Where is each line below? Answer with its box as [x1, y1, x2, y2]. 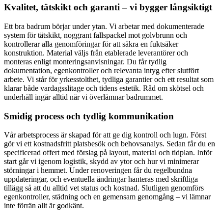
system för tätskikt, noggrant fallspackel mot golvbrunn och [4, 31, 187, 39]
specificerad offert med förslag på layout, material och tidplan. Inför [4, 148, 212, 157]
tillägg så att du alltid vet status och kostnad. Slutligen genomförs [4, 184, 204, 192]
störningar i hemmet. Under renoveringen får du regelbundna [4, 166, 192, 175]
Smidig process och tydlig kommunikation [4, 110, 174, 121]
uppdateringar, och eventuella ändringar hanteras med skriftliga [4, 175, 198, 184]
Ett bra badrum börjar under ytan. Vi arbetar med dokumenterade [4, 22, 204, 30]
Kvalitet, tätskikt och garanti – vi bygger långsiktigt [4, 2, 212, 13]
